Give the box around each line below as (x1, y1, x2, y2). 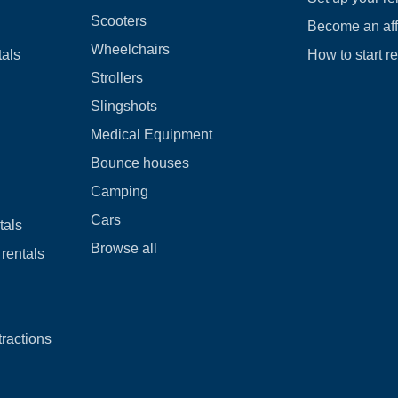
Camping (90, 184, 148, 199)
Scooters (90, 13, 147, 28)
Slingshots (90, 99, 157, 114)
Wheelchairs (90, 42, 170, 57)
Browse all (90, 241, 157, 256)
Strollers (90, 70, 143, 85)
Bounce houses (90, 155, 189, 171)
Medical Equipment (90, 127, 212, 142)
